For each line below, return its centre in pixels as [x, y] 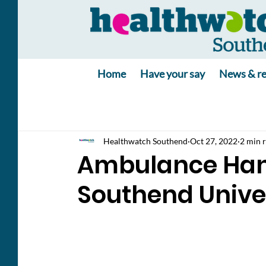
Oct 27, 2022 [214, 141]
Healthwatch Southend [145, 141]
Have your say [173, 74]
